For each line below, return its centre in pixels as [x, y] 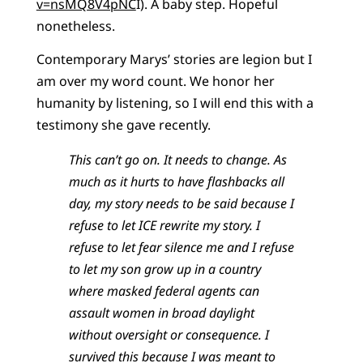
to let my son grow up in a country [164, 269]
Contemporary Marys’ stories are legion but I [174, 60]
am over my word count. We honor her [155, 81]
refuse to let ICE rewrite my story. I [164, 226]
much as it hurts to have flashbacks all [176, 182]
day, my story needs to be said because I [181, 204]
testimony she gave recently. [123, 125]
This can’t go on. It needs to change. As [177, 160]
